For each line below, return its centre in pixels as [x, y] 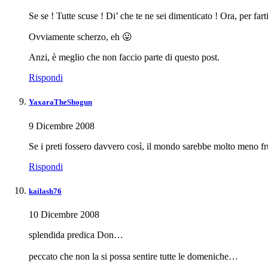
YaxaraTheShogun [60, 102]
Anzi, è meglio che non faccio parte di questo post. [124, 57]
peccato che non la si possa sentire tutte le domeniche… [133, 256]
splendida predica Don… [76, 234]
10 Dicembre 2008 [64, 214]
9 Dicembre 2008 [62, 126]
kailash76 [45, 191]
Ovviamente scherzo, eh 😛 [80, 37]
